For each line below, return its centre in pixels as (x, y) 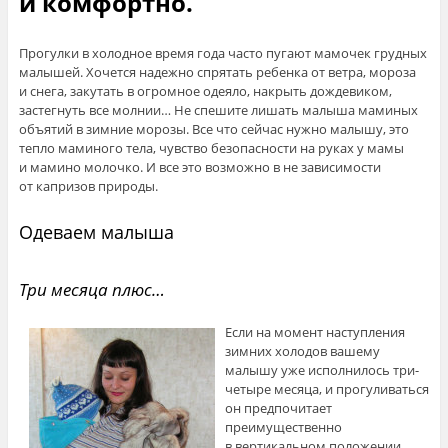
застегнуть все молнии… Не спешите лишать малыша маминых (218, 110)
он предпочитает (278, 407)
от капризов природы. (88, 186)
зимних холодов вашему (302, 350)
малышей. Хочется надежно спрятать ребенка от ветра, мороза (217, 72)
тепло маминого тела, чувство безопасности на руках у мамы (211, 148)
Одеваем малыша (96, 232)
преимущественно (283, 426)
